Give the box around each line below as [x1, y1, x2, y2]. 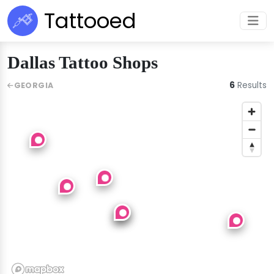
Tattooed [44, 6, 136, 35]
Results [235, 80, 267, 91]
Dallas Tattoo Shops [7, 53, 158, 72]
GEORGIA [13, 80, 54, 91]
